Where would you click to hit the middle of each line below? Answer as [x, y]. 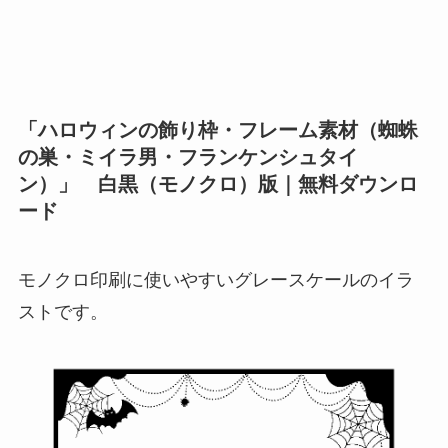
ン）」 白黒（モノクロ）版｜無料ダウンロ [217, 183]
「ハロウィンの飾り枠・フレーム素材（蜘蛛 [217, 129]
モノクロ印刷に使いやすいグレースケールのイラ [215, 280]
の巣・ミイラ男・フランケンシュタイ [187, 156]
